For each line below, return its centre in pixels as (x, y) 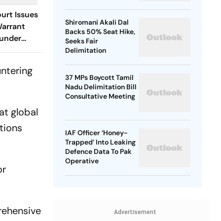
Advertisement (135, 212)
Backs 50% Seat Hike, (100, 32)
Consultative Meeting (100, 96)
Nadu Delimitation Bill (101, 87)
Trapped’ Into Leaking (100, 142)
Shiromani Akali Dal (97, 22)
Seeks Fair (81, 41)
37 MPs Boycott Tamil (99, 78)
